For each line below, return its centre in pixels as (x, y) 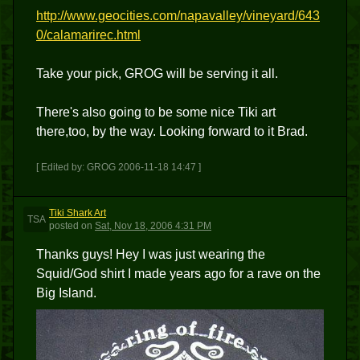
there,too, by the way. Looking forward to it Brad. (172, 131)
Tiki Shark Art (78, 213)
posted (64, 226)
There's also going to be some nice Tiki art (156, 112)
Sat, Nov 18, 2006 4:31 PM (153, 226)
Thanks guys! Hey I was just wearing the (151, 254)
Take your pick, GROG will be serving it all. (157, 74)
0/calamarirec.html (88, 35)
